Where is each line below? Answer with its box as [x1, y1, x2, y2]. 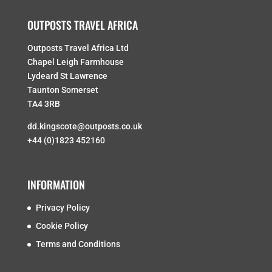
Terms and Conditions [35, 239, 120, 249]
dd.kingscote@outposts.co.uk [27, 121, 142, 132]
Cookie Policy [35, 220, 88, 231]
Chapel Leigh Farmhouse [27, 57, 124, 67]
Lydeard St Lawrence [27, 71, 107, 81]
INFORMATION [27, 176, 85, 192]
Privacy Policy [35, 202, 90, 212]
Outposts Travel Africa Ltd [27, 43, 129, 53]
